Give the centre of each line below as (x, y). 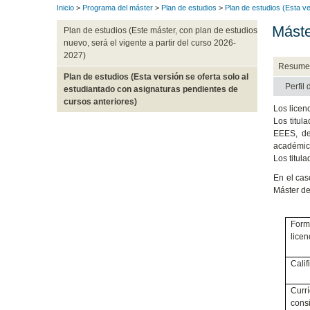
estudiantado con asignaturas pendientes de (151, 90)
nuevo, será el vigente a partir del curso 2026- (149, 43)
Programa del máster (118, 8)
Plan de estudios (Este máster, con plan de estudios (160, 31)
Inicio (65, 8)
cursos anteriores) (100, 102)
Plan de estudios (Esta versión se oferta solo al (156, 77)
